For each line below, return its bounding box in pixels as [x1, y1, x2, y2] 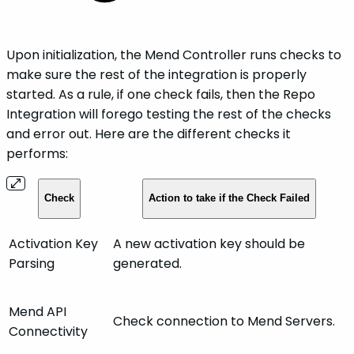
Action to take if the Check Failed [149, 191, 310, 204]
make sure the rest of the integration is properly [6, 66, 307, 85]
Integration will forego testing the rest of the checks [6, 105, 331, 124]
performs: [6, 145, 68, 164]
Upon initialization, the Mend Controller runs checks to [6, 46, 341, 65]
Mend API [9, 303, 66, 322]
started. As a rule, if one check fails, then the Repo [6, 85, 315, 104]
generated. [113, 254, 182, 273]
